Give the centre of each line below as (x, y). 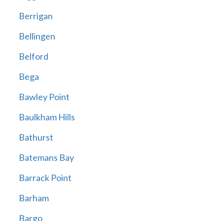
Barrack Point (45, 178)
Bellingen (37, 36)
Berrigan (36, 16)
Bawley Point (44, 97)
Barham (34, 198)
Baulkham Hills (47, 117)
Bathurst (36, 137)
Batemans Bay (46, 158)
